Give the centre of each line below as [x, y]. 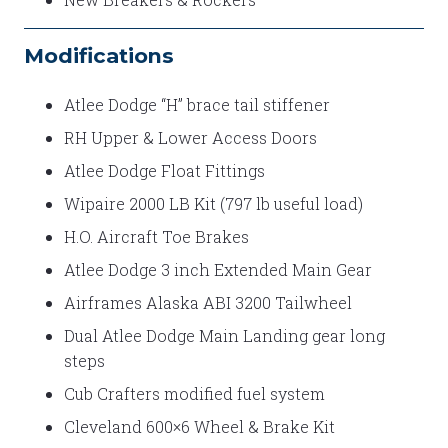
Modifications [99, 55]
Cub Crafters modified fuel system [194, 393]
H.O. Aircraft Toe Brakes [156, 236]
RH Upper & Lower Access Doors [190, 137]
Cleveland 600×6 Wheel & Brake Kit [199, 426]
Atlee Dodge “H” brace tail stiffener [197, 104]
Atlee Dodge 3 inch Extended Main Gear [218, 269]
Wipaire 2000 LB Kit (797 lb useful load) [213, 203]
